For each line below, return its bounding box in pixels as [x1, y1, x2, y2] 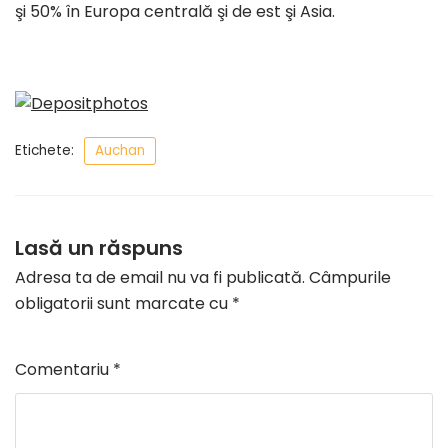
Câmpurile [309, 266, 391, 290]
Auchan [95, 141, 145, 161]
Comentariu [15, 358, 113, 382]
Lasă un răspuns [15, 234, 183, 263]
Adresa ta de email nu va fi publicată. [15, 266, 305, 290]
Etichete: [15, 141, 74, 161]
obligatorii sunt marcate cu [15, 292, 232, 316]
